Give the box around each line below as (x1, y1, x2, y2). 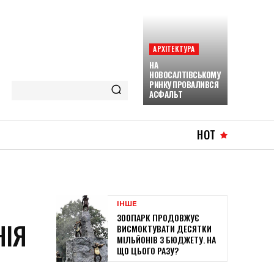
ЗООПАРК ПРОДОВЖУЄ (117, 211, 199, 224)
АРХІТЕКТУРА (153, 43, 195, 54)
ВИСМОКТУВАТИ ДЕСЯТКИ (117, 222, 212, 235)
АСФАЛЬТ (149, 88, 183, 100)
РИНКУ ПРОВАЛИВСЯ (149, 78, 219, 91)
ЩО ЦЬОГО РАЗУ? (117, 244, 179, 257)
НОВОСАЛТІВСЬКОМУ (149, 68, 221, 81)
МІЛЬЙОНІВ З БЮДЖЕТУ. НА (117, 233, 216, 246)
